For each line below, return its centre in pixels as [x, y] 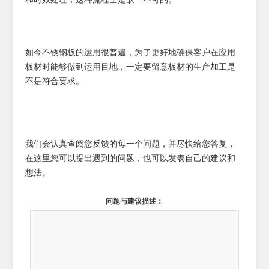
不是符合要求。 [55, 81]
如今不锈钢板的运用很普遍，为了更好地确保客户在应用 [131, 53]
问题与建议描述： [134, 201]
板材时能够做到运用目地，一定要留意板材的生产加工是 [131, 67]
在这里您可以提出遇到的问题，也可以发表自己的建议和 [131, 158]
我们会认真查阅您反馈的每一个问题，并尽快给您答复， [131, 144]
